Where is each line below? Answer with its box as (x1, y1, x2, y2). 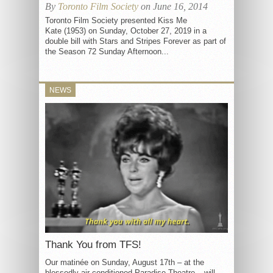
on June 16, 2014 (138, 1, 208, 12)
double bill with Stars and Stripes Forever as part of (45, 37, 226, 46)
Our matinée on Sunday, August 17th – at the (45, 257, 204, 267)
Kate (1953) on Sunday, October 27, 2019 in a (45, 26, 207, 35)
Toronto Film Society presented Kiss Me (45, 16, 187, 25)
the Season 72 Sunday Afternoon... (45, 47, 169, 56)
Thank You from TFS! (45, 238, 141, 250)
